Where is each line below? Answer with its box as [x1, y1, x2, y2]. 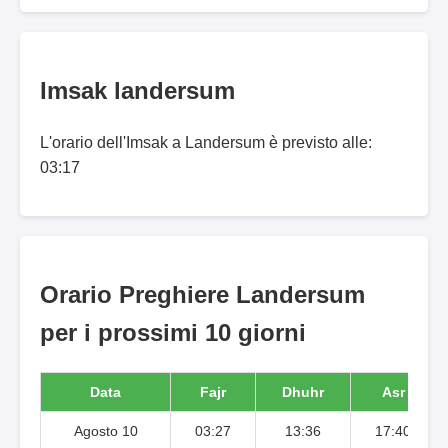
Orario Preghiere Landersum [40, 280, 365, 308]
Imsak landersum [40, 76, 235, 104]
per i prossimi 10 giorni [40, 318, 306, 346]
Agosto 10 [73, 422, 138, 439]
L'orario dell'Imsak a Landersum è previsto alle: [40, 133, 372, 151]
